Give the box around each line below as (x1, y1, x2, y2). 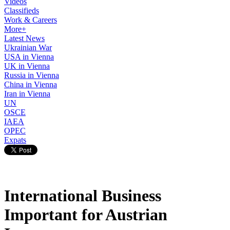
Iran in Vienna (4, 89, 50, 98)
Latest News (4, 34, 45, 43)
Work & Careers (4, 15, 57, 24)
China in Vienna (4, 80, 57, 89)
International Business (4, 186, 161, 205)
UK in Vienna (4, 62, 50, 70)
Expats (4, 136, 26, 144)
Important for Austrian (4, 205, 167, 224)
